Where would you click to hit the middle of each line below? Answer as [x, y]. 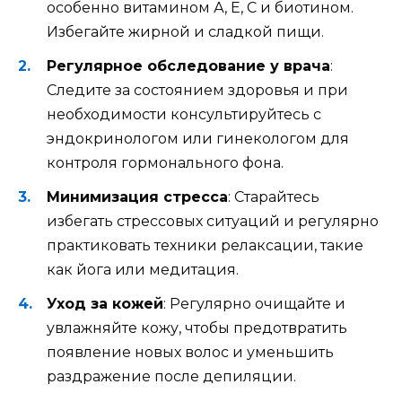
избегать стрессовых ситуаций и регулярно [213, 221]
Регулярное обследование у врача [188, 66]
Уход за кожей [105, 304]
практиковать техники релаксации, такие [205, 245]
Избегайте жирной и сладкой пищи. [185, 31]
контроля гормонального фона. [165, 162]
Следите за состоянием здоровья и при [197, 90]
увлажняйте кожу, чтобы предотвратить [197, 328]
